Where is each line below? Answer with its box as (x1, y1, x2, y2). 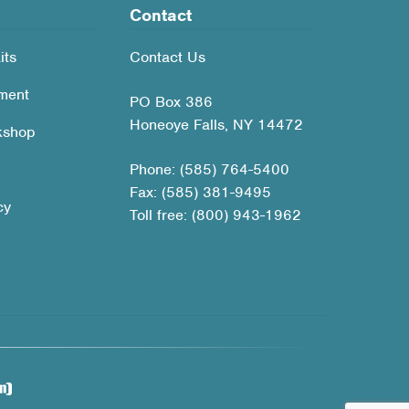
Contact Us (130, 47, 206, 68)
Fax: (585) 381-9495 (130, 183, 272, 203)
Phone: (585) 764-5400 (130, 160, 290, 180)
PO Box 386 (130, 92, 214, 112)
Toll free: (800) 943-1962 (130, 205, 302, 225)
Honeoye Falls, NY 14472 (130, 115, 304, 135)
